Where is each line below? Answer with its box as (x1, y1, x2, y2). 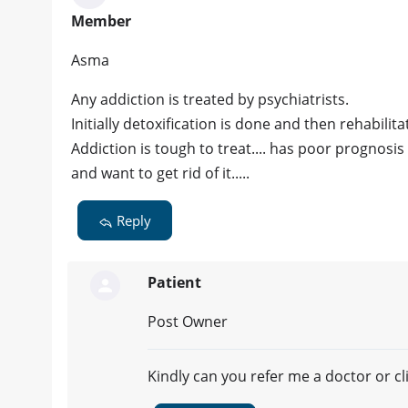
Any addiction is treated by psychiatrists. (71, 89, 349, 110)
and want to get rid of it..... (71, 163, 250, 184)
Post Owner (148, 311, 228, 332)
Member (71, 11, 131, 32)
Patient (148, 272, 201, 293)
